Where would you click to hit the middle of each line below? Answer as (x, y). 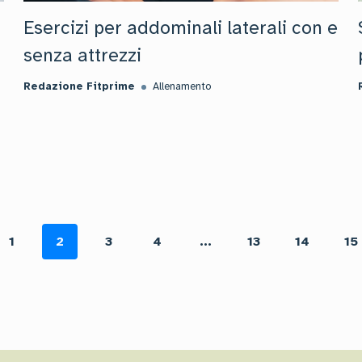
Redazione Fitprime (80, 86)
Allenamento (182, 86)
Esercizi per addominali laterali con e (181, 28)
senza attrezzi (83, 55)
